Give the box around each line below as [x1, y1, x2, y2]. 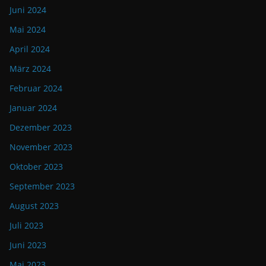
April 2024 [9, 43, 50, 55]
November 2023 [9, 141, 72, 153]
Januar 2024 [9, 102, 57, 114]
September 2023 [9, 180, 75, 192]
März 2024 [9, 63, 51, 75]
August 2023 [9, 200, 59, 212]
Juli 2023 [9, 220, 43, 232]
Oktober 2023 [9, 161, 63, 173]
